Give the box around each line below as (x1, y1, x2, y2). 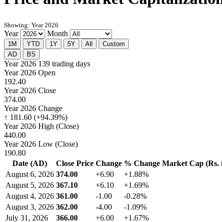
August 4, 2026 (5, 192, 54, 201)
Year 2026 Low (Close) (4, 140, 78, 149)
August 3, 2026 (5, 203, 54, 212)
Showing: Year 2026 (4, 21, 58, 29)
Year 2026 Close (4, 86, 56, 95)
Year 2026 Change (4, 104, 62, 113)
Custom (103, 40, 125, 48)
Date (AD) (12, 159, 47, 168)
